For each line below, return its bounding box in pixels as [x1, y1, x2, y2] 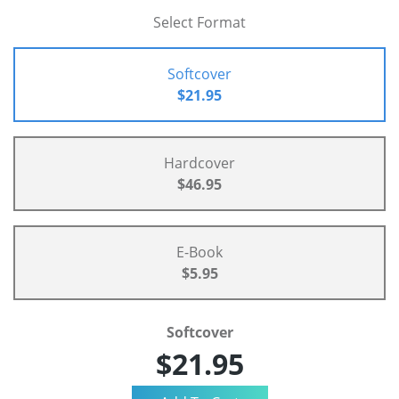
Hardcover [164, 153, 235, 174]
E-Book [176, 242, 223, 263]
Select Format [153, 12, 246, 33]
